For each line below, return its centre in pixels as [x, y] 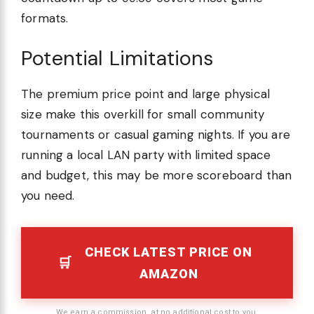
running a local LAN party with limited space [146, 155]
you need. [48, 196]
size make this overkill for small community [143, 115]
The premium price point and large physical [146, 94]
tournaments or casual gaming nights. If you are [156, 135]
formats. [45, 18]
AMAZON [169, 274]
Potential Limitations [117, 59]
